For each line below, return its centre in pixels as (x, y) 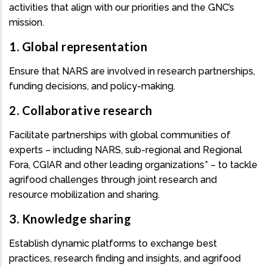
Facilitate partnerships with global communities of (120, 135)
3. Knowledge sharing (70, 219)
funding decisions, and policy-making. (93, 86)
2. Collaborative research (81, 111)
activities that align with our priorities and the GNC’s (122, 7)
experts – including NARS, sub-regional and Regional (125, 150)
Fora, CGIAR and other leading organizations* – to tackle (133, 164)
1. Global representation (78, 47)
